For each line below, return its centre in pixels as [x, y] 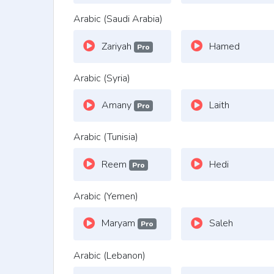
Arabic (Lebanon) [109, 255]
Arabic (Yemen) [106, 197]
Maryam [120, 224]
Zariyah [118, 46]
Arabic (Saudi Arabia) [118, 19]
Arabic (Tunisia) [106, 137]
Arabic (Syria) [102, 78]
